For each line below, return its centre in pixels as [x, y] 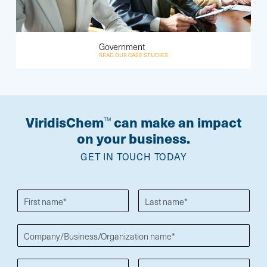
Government [122, 47]
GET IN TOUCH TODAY [134, 156]
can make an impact [176, 122]
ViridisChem [64, 122]
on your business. [133, 139]
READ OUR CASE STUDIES [133, 55]
